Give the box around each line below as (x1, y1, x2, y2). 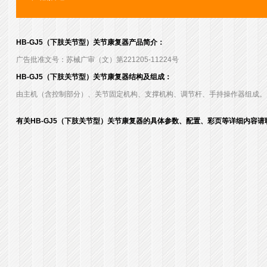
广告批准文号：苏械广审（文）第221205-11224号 (15, 55, 179, 64)
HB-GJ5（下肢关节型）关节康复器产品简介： (15, 38, 164, 47)
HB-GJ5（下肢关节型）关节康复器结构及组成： (15, 73, 172, 82)
